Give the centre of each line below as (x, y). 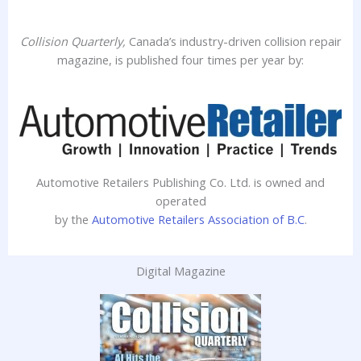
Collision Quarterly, (74, 41)
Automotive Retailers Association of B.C (198, 220)
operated (180, 201)
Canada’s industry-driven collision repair (235, 41)
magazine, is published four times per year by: (180, 59)
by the (73, 220)
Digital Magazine (180, 271)
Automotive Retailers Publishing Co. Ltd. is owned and (180, 183)
